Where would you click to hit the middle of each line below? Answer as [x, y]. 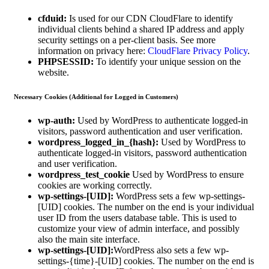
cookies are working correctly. [95, 185]
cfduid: [52, 18]
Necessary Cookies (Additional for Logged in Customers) [96, 96]
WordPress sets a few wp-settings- [179, 196]
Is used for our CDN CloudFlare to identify [150, 18]
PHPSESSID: [66, 61]
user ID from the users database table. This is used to [137, 217]
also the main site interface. [89, 239]
